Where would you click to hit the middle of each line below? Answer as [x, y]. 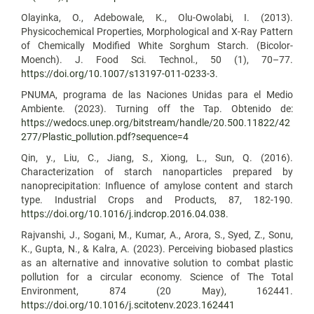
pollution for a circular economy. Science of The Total [157, 277]
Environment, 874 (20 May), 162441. [157, 291]
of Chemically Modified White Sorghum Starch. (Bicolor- [157, 45]
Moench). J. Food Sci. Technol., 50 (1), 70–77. [157, 59]
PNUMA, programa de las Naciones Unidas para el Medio [157, 94]
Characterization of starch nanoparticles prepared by [157, 171]
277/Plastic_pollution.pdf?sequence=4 [105, 136]
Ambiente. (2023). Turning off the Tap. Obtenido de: [157, 108]
